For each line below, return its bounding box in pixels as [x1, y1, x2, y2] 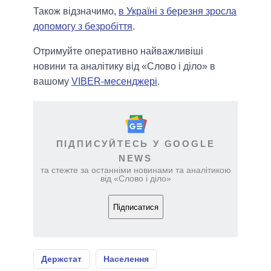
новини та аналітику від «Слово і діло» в [33, 61, 215, 72]
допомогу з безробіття [33, 21, 132, 32]
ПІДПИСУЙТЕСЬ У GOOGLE [56, 139, 215, 149]
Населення [103, 254, 149, 264]
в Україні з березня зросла [119, 6, 237, 17]
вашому [33, 76, 71, 87]
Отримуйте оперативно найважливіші [33, 46, 203, 57]
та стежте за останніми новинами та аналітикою [40, 165, 231, 175]
